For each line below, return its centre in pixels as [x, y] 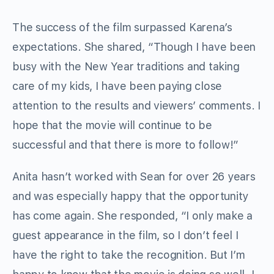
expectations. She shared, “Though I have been [134, 47]
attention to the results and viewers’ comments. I [137, 106]
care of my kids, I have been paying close [117, 86]
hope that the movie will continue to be [112, 125]
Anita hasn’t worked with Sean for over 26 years [134, 177]
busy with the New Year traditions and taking [126, 67]
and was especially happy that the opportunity [131, 196]
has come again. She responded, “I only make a [133, 216]
